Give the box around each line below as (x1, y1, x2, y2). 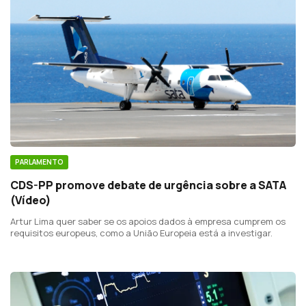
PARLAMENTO (15, 157, 64, 167)
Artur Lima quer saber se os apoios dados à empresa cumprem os (10, 215, 286, 228)
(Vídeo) (10, 193, 51, 208)
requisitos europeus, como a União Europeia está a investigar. (10, 227, 273, 240)
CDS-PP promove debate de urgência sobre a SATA (10, 178, 286, 193)
